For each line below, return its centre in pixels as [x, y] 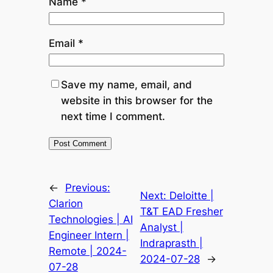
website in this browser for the [136, 100]
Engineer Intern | [89, 235]
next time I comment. [113, 116]
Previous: [87, 187]
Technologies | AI [90, 219]
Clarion [66, 203]
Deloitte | [191, 195]
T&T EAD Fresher [181, 211]
